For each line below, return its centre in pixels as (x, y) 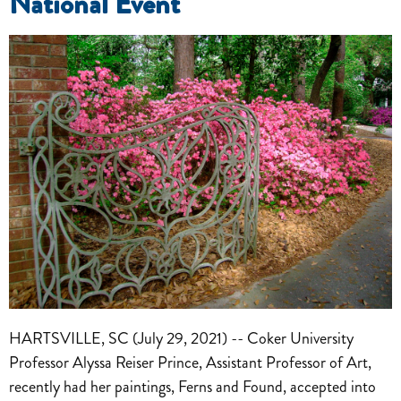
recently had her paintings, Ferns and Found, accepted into (192, 386)
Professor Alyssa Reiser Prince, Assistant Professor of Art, (190, 362)
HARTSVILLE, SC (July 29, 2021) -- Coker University (181, 338)
